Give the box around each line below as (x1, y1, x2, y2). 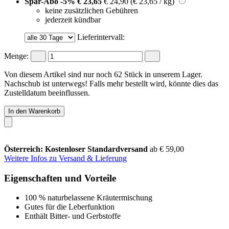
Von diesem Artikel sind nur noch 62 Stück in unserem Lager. (4, 70, 202, 79)
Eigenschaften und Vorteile (4, 172, 116, 184)
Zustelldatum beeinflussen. (4, 88, 90, 97)
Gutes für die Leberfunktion (25, 202, 114, 212)
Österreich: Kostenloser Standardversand (4, 144, 150, 153)
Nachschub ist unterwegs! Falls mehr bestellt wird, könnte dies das (4, 79, 218, 88)
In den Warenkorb (8, 107, 60, 115)
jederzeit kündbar (45, 15, 101, 24)
